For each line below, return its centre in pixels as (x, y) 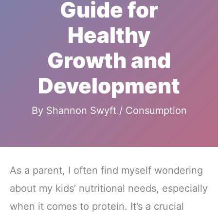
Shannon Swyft (82, 111)
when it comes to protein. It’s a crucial (97, 207)
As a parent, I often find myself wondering (106, 171)
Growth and (109, 61)
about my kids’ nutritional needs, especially (109, 189)
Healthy (109, 36)
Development (109, 86)
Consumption (156, 111)
